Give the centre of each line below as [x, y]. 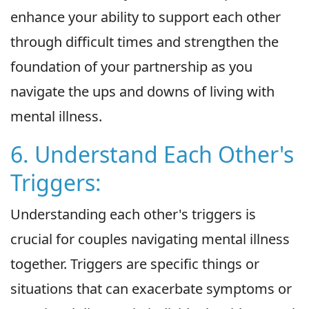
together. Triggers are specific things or [135, 264]
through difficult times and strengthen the [144, 42]
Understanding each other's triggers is [133, 215]
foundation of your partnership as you [131, 67]
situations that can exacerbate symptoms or [151, 289]
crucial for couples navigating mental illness [150, 239]
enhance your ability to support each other [146, 17]
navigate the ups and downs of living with [142, 92]
